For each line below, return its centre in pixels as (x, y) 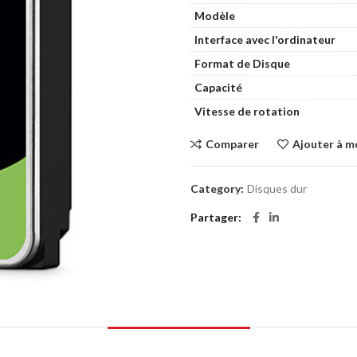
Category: (218, 188)
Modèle (215, 16)
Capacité (218, 87)
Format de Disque (242, 63)
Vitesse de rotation (247, 111)
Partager (214, 217)
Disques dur (277, 188)
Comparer (232, 144)
